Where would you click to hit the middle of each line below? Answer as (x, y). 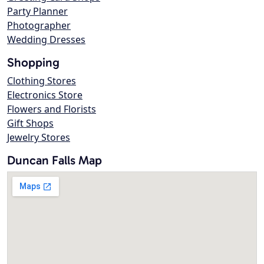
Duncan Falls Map (55, 160)
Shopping (33, 62)
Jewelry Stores (39, 138)
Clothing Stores (42, 81)
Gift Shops (30, 123)
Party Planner (37, 11)
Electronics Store (45, 95)
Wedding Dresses (46, 40)
